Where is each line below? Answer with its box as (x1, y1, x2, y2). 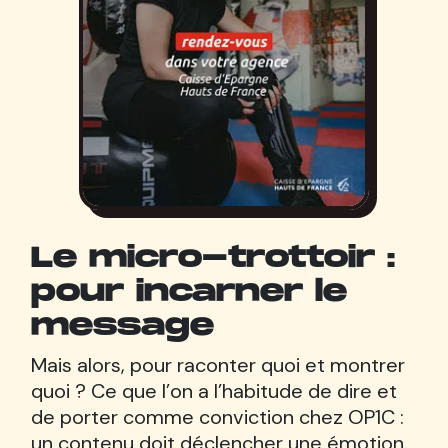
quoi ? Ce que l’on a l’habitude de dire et (30, 377, 397, 404)
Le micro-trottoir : (30, 240, 395, 276)
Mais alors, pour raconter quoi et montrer (30, 351, 405, 378)
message (30, 308, 214, 344)
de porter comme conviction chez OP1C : (30, 403, 404, 430)
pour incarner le (30, 274, 347, 310)
